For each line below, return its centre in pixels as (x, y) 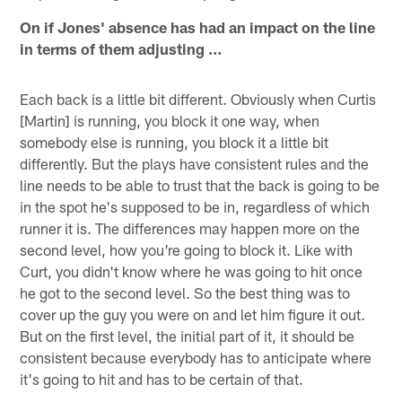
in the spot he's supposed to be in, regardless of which (195, 206)
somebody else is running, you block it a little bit (175, 141)
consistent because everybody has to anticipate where (196, 357)
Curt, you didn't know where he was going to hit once (192, 271)
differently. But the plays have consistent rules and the (195, 163)
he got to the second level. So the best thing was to (185, 292)
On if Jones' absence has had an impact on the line (198, 26)
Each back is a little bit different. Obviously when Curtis (198, 98)
